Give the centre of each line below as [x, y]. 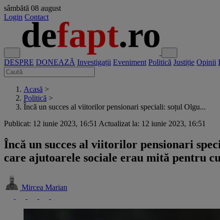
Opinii [206, 62]
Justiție [184, 62]
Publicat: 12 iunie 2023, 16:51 [51, 124]
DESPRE [19, 62]
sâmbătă [16, 8]
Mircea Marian [44, 187]
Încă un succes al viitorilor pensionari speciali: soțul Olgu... [115, 107]
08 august [46, 8]
